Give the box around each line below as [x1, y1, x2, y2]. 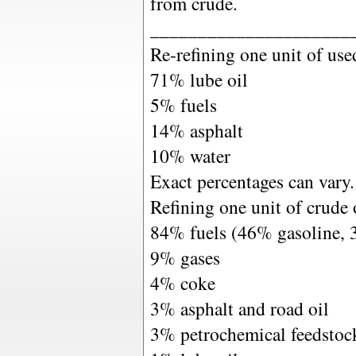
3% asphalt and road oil [150, 296, 329, 321]
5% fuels [150, 92, 217, 118]
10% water [150, 143, 230, 168]
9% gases [150, 245, 220, 270]
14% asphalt [150, 118, 243, 143]
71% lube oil [150, 67, 248, 92]
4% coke [150, 270, 215, 296]
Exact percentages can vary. [150, 168, 354, 194]
